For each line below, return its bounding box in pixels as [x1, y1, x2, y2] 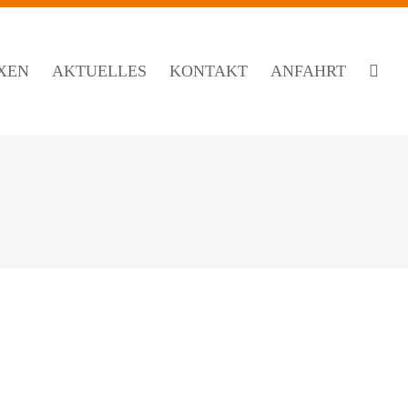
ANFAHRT [270, 62, 346, 80]
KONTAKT [169, 62, 248, 80]
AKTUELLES [52, 62, 147, 80]
